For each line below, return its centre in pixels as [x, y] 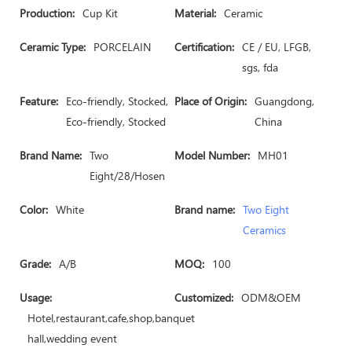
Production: [47, 13]
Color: [34, 209]
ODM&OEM [271, 297]
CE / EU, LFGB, [277, 47]
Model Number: [212, 155]
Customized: [204, 297]
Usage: [36, 297]
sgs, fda [260, 67]
